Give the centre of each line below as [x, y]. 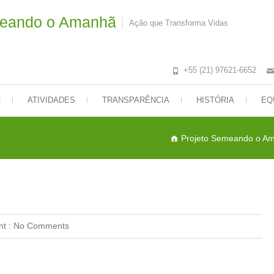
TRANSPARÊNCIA [136, 100]
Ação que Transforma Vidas [179, 23]
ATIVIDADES [51, 100]
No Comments [41, 226]
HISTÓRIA [215, 100]
